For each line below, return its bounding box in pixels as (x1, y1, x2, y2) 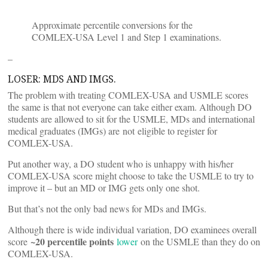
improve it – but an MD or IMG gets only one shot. (8, 181, 200, 194)
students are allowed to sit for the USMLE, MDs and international (8, 112, 255, 125)
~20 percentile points (31, 234, 114, 248)
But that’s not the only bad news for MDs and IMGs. (8, 202, 206, 215)
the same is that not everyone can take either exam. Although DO (8, 100, 252, 113)
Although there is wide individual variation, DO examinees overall (8, 223, 257, 236)
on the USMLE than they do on (138, 235, 260, 248)
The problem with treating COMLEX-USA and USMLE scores (8, 89, 248, 101)
